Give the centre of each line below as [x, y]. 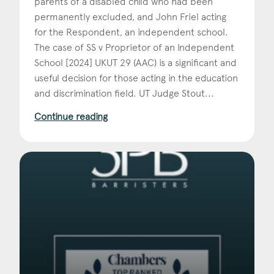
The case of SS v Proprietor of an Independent [134, 47]
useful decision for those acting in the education [136, 78]
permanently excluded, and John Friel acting [130, 17]
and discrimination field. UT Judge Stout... [124, 93]
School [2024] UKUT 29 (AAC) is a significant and [135, 62]
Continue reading [71, 116]
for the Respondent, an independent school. [131, 32]
